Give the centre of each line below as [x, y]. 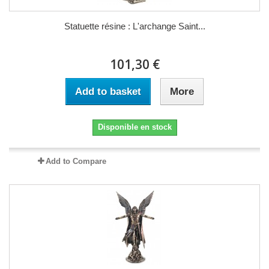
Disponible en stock [134, 127]
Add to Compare [76, 161]
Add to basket [108, 91]
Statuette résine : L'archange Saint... [134, 26]
